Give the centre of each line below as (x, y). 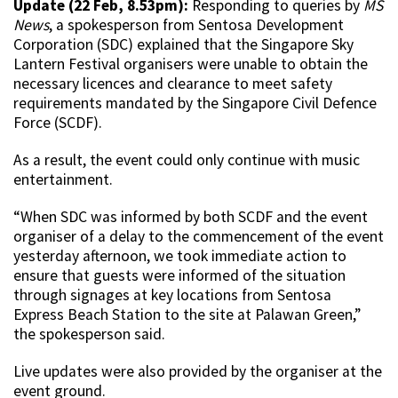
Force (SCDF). (58, 123)
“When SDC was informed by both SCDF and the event (191, 217)
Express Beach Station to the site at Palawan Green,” (187, 315)
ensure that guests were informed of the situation (179, 276)
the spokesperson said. (89, 334)
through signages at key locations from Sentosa (172, 295)
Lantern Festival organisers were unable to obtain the (191, 64)
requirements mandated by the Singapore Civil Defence (195, 103)
